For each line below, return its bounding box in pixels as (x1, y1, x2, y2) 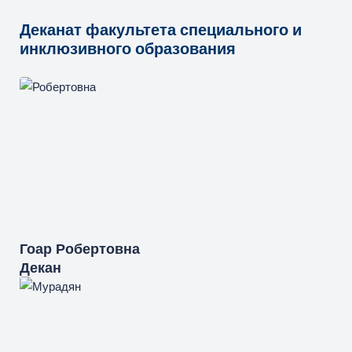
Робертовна (56, 239, 140, 258)
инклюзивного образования (20, 38, 236, 60)
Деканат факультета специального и (20, 19, 302, 41)
